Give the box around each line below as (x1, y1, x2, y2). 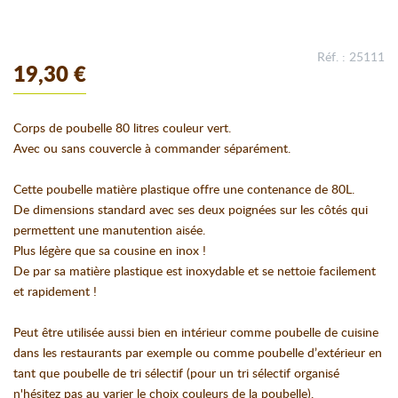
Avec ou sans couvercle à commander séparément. (13, 142, 291, 155)
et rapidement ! (13, 285, 97, 298)
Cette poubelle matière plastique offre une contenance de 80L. (13, 183, 354, 196)
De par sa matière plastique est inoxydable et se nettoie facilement (13, 265, 376, 278)
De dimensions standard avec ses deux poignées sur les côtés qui (13, 203, 368, 217)
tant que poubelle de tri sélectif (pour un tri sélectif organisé (13, 367, 339, 380)
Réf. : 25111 (317, 51, 385, 64)
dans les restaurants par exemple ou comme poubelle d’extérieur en (13, 346, 382, 360)
